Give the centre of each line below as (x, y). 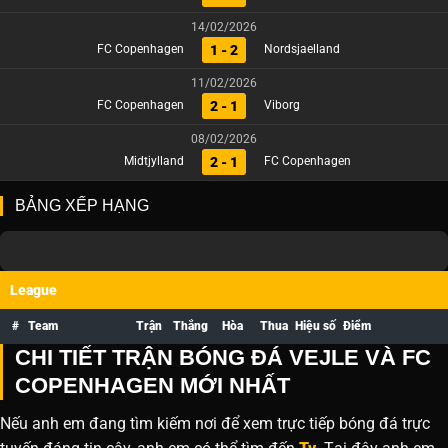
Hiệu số (315, 325)
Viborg (282, 105)
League (33, 289)
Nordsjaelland (302, 49)
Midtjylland (154, 161)
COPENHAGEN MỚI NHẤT (152, 385)
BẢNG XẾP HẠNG (82, 205)
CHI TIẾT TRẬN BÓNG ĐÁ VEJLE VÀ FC (223, 357)
